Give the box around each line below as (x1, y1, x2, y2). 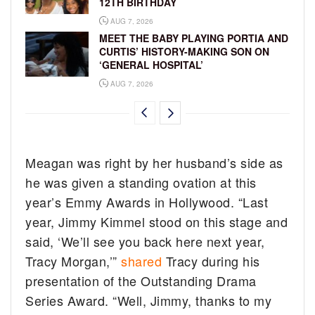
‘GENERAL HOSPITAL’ (99, 58, 203, 72)
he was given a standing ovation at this (25, 173, 257, 192)
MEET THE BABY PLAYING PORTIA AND (99, 31, 288, 46)
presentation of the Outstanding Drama (25, 271, 257, 290)
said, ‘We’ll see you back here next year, (25, 232, 265, 251)
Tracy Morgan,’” (25, 252, 122, 271)
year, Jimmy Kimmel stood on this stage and (25, 212, 288, 231)
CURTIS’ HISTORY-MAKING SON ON (99, 44, 269, 59)
